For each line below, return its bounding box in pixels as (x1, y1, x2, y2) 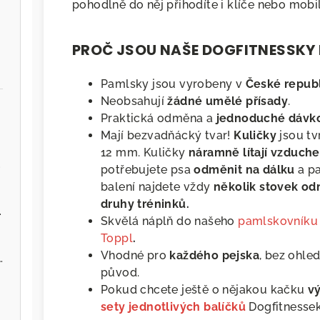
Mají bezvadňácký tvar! (101, 129, 234, 143)
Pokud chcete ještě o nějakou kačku (101, 283, 308, 297)
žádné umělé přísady (167, 94, 289, 109)
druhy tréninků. (101, 197, 190, 211)
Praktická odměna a (101, 111, 216, 126)
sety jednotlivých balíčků (101, 300, 246, 314)
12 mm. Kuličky (101, 146, 189, 160)
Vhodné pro (101, 249, 170, 263)
